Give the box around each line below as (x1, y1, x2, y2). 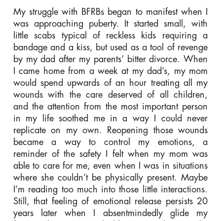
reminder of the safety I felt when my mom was (13, 149, 208, 158)
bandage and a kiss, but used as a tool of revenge (13, 42, 208, 52)
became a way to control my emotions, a (13, 137, 208, 147)
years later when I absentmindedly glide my (13, 208, 208, 218)
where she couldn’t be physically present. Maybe (13, 173, 208, 182)
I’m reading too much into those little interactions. (13, 184, 208, 194)
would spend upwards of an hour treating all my (13, 78, 208, 87)
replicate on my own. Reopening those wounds (13, 125, 208, 135)
